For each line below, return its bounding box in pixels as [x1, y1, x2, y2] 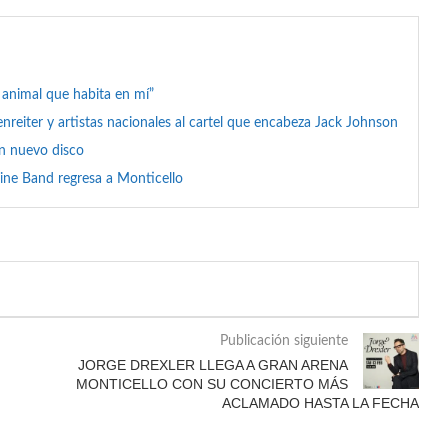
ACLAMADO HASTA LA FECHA [221, 394, 419, 411]
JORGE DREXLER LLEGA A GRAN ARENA [77, 356, 348, 373]
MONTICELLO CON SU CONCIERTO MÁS [75, 375, 348, 392]
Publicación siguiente [219, 333, 348, 348]
